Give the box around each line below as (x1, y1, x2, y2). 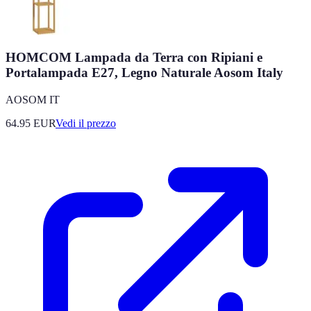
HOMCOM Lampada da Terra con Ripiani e (6, 50, 262, 65)
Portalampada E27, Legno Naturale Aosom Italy (6, 65, 283, 81)
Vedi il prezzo (56, 117, 116, 130)
